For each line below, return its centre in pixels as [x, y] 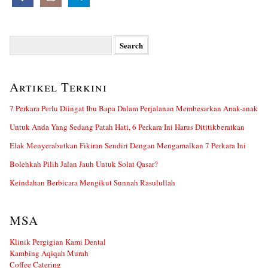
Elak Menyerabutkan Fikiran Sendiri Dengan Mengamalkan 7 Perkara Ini [128, 145]
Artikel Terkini [58, 86]
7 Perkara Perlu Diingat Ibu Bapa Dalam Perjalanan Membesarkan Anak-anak [134, 108]
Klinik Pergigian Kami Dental [58, 241]
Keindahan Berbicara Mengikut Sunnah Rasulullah [92, 182]
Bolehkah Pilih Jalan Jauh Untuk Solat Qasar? [84, 164]
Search [20, 40]
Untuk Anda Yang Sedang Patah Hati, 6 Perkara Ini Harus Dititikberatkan [127, 127]
